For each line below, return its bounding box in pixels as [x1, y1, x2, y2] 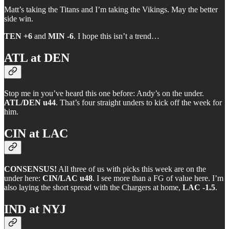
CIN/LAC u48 [42, 173, 93, 182]
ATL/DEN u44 [4, 98, 56, 107]
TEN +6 [4, 32, 32, 41]
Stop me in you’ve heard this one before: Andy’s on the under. [4, 89, 204, 98]
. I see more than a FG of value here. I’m [93, 173, 223, 182]
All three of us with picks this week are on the [57, 164, 206, 173]
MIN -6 [48, 32, 74, 41]
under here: [4, 173, 42, 182]
